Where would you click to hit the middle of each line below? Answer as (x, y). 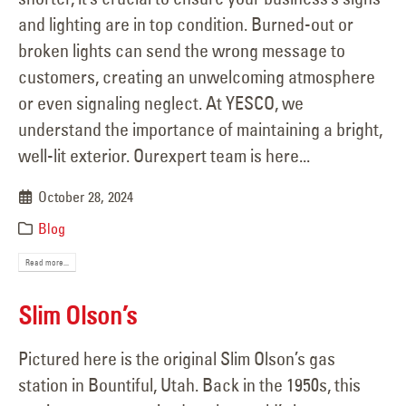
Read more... (48, 263)
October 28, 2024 (86, 197)
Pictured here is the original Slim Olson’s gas (177, 358)
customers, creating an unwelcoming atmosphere (197, 77)
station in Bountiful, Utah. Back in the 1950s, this (189, 384)
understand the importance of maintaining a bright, (200, 130)
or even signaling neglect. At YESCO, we (161, 103)
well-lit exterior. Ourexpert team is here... (164, 156)
